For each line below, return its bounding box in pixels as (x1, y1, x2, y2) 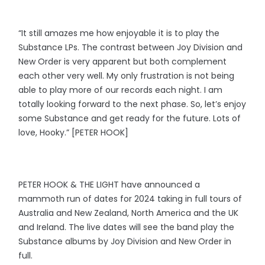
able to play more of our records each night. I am (18, 84, 223, 96)
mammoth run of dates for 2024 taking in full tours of (18, 193, 243, 205)
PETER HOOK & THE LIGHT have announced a (18, 179, 201, 190)
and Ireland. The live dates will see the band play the (18, 221, 235, 233)
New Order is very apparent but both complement (18, 56, 227, 67)
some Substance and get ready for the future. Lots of (18, 112, 241, 124)
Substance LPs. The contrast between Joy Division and (18, 41, 243, 53)
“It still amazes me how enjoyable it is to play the (18, 27, 220, 39)
